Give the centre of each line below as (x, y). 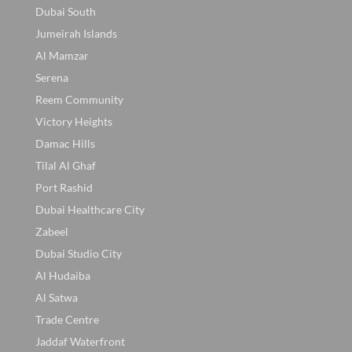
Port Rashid (64, 188)
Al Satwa (57, 298)
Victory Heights (74, 122)
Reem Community (79, 100)
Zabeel (52, 232)
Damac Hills (65, 144)
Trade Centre (67, 320)
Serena (52, 78)
